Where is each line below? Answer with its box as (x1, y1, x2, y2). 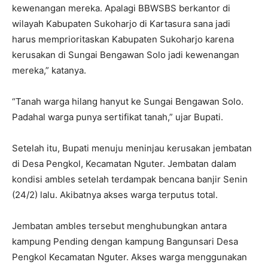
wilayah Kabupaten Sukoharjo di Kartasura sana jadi (12, 17, 230, 29)
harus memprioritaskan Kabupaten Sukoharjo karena (12, 33, 234, 45)
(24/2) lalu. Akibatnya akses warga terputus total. (12, 188, 218, 200)
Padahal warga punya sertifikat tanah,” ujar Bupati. (12, 111, 223, 123)
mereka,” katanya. (12, 64, 86, 76)
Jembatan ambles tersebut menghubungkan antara (12, 220, 227, 232)
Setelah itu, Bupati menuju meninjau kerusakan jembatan (12, 142, 252, 154)
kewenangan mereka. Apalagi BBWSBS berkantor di (12, 2, 230, 14)
